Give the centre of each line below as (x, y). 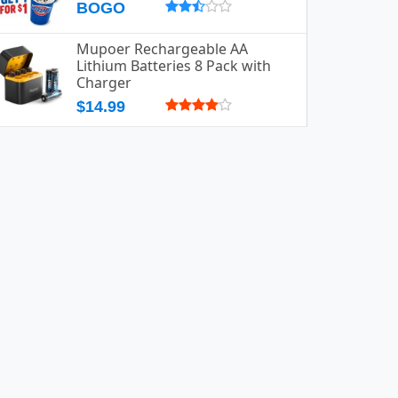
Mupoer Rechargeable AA (162, 49)
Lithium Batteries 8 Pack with (174, 66)
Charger (104, 83)
